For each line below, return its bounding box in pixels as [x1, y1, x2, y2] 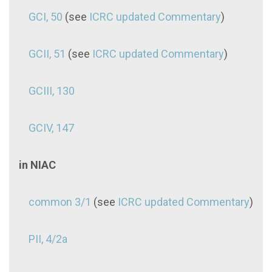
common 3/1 [29, 195, 91, 208]
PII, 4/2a [29, 232, 67, 245]
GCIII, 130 [29, 84, 75, 97]
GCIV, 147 [29, 121, 74, 134]
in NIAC [19, 158, 56, 171]
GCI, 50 [29, 10, 63, 23]
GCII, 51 [29, 47, 66, 60]
